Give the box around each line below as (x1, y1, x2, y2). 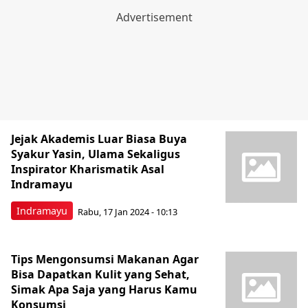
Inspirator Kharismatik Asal (11, 162, 164, 177)
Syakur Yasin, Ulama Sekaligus (11, 146, 180, 162)
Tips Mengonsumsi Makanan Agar (11, 252, 199, 267)
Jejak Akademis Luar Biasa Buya (11, 131, 187, 146)
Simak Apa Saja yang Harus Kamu (11, 282, 197, 297)
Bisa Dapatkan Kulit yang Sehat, (11, 267, 190, 282)
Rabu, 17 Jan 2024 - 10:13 (78, 205, 177, 218)
